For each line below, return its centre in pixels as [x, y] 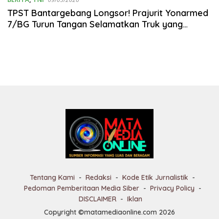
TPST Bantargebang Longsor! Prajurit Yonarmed [108, 13]
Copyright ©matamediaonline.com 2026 [109, 212]
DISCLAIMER [98, 199]
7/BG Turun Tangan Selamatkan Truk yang [95, 24]
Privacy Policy [172, 188]
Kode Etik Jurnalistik [155, 178]
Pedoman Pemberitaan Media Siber [81, 188]
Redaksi [99, 178]
